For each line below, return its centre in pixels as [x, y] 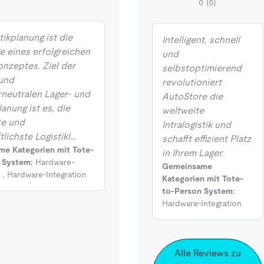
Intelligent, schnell [201, 40]
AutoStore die [192, 96]
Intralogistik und [196, 125]
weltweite [183, 110]
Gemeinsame [187, 166]
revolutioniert [192, 82]
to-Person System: [198, 191]
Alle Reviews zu [207, 253]
